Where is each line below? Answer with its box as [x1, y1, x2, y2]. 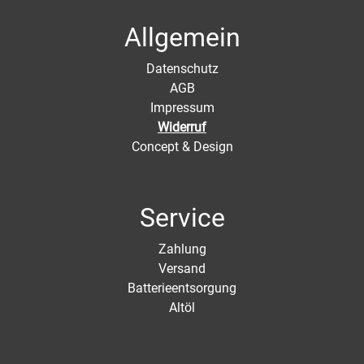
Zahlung [158, 241, 206, 257]
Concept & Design [131, 139, 233, 154]
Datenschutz [145, 61, 219, 76]
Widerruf [158, 119, 206, 135]
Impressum [149, 100, 214, 115]
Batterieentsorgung [128, 280, 236, 296]
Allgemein [123, 22, 240, 53]
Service [139, 202, 225, 233]
